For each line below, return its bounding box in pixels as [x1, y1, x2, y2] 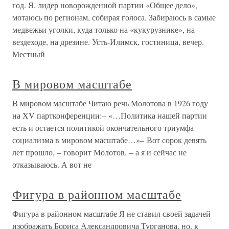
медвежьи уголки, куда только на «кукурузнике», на [12, 24, 195, 35]
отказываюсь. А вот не [12, 159, 91, 170]
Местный [12, 49, 45, 59]
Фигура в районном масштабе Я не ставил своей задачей [12, 208, 211, 219]
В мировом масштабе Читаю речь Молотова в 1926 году [12, 98, 208, 108]
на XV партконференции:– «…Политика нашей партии [12, 110, 207, 121]
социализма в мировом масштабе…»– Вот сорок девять [12, 134, 207, 145]
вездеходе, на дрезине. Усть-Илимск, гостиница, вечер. [12, 36, 204, 47]
